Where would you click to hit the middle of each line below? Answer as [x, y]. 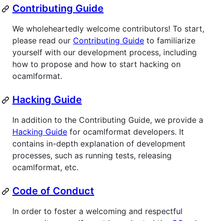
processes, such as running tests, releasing [92, 156]
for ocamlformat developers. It [126, 132]
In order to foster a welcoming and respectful [97, 211]
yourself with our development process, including [105, 53]
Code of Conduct [53, 191]
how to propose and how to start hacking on [96, 64]
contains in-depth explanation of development [99, 144]
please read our [43, 41]
